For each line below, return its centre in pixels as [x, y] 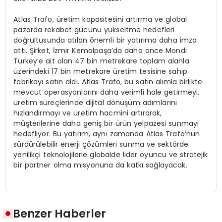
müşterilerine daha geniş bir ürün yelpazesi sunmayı [106, 123]
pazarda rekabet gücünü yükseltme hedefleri [94, 29]
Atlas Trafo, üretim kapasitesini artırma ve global [100, 19]
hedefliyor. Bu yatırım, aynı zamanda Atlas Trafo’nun [107, 134]
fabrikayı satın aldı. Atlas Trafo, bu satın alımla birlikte [108, 82]
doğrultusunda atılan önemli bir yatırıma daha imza [105, 40]
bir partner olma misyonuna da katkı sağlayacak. [100, 165]
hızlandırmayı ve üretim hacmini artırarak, [88, 113]
